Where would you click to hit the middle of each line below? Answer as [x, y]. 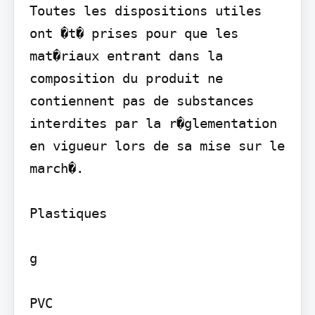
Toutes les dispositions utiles [145, 10]
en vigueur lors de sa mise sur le [157, 145]
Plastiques [68, 213]
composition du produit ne [126, 78]
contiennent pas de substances [141, 100]
